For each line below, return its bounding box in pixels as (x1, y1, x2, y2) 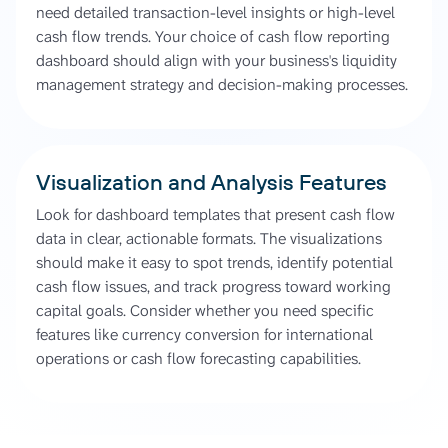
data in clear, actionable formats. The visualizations (36, 227, 382, 249)
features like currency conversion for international (36, 323, 373, 345)
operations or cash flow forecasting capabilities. (36, 347, 361, 369)
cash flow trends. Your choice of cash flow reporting (36, 25, 390, 47)
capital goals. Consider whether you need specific (36, 299, 374, 321)
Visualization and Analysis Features (36, 167, 387, 196)
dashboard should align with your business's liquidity (36, 49, 397, 71)
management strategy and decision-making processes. (36, 73, 408, 95)
